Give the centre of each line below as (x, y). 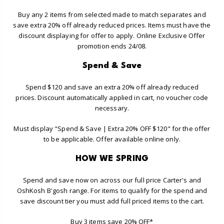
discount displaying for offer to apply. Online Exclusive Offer (112, 35)
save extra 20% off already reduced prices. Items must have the (112, 25)
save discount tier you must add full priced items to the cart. (112, 201)
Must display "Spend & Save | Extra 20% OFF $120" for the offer (112, 128)
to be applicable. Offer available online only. (112, 139)
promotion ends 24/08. (112, 46)
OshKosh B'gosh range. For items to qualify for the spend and (112, 191)
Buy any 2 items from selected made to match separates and (112, 14)
